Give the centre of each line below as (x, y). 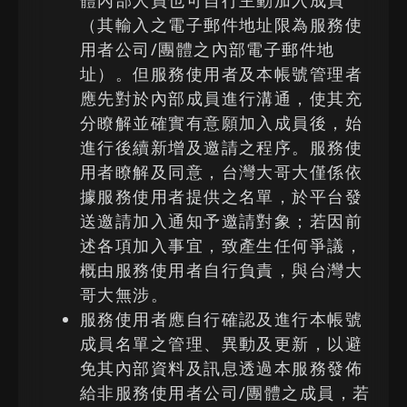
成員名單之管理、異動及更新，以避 (222, 343)
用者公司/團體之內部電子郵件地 (208, 49)
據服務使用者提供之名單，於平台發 (222, 196)
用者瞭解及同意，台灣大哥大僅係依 (222, 172)
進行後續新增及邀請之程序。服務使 (222, 147)
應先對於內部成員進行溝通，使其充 (222, 98)
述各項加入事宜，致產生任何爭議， (222, 245)
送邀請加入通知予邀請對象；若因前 (222, 221)
